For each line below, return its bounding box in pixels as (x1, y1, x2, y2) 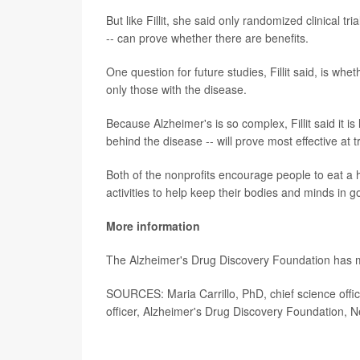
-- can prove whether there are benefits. (106, 29, 309, 46)
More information (106, 217, 200, 234)
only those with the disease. (106, 80, 247, 97)
